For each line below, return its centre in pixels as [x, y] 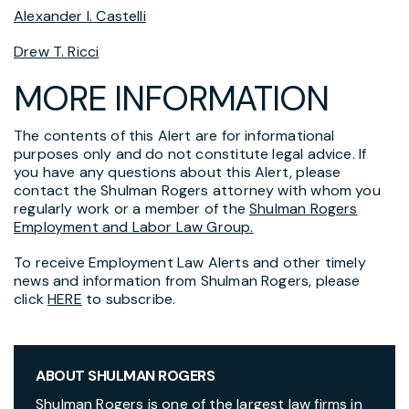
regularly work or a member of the [132, 208]
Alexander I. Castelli [80, 16]
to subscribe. [129, 299]
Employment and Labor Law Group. [134, 226]
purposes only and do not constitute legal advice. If [190, 153]
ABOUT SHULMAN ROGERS [126, 375]
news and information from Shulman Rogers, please [187, 280]
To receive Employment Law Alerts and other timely [190, 262]
